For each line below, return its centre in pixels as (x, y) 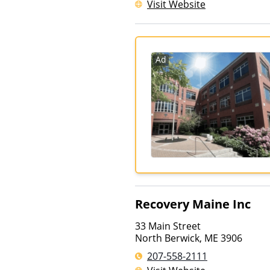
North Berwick (167, 238)
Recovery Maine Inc (193, 204)
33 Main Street (168, 226)
